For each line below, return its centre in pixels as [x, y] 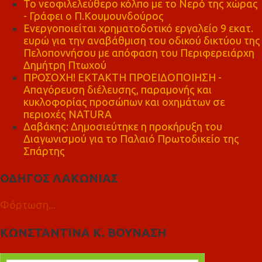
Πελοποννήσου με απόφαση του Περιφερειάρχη [139, 52]
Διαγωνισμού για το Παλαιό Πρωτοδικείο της [131, 138]
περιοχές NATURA [68, 114]
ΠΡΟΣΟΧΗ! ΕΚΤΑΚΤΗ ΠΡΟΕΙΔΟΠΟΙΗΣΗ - [123, 77]
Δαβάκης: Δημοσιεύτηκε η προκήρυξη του [123, 126]
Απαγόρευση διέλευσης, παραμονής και [118, 89]
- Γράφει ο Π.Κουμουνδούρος [94, 15]
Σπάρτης [44, 151]
